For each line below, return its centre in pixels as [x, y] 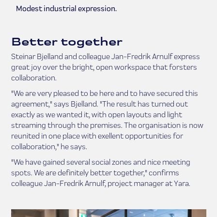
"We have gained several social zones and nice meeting [101, 162]
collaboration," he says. [49, 147]
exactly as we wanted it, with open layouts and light [96, 115]
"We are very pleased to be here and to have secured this [104, 93]
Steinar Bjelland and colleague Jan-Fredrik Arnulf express [105, 56]
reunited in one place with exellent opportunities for [97, 136]
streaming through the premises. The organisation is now [107, 125]
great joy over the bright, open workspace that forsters [104, 67]
